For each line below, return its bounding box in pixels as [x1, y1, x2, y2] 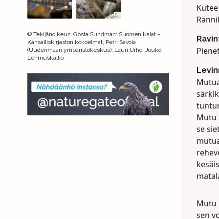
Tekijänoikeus [33, 30, 70, 38]
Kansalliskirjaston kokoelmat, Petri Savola [27, 38, 136, 45]
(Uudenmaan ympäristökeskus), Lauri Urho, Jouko [27, 46, 161, 53]
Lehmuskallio [27, 54, 64, 61]
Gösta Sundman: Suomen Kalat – [73, 30, 161, 38]
